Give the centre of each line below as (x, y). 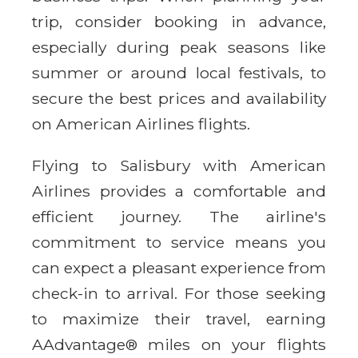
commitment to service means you (179, 242)
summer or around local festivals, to (179, 72)
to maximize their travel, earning (179, 318)
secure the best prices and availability (179, 98)
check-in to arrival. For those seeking (179, 293)
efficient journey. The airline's (179, 216)
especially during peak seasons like (179, 47)
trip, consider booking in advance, (179, 21)
